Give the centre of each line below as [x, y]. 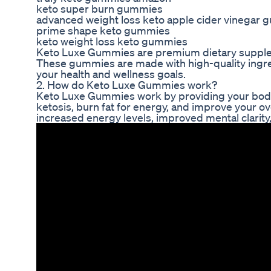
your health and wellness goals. [111, 74]
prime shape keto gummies [103, 31]
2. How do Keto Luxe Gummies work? [127, 85]
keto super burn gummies [100, 9]
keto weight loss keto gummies [112, 41]
